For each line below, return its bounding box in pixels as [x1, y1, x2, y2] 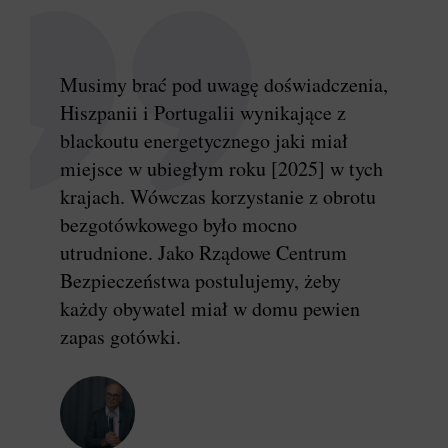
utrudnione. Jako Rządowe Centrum [60, 239, 347, 267]
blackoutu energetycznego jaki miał [60, 127, 348, 155]
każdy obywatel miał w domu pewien [60, 295, 360, 323]
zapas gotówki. [60, 323, 181, 351]
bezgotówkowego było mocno [60, 211, 297, 239]
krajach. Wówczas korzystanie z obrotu [60, 183, 376, 211]
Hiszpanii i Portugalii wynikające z [60, 99, 346, 127]
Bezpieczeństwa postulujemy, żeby [60, 267, 341, 295]
